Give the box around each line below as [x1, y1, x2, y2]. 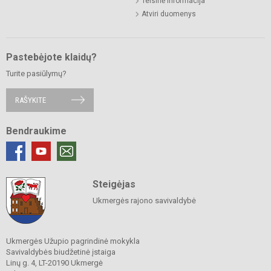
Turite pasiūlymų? [6, 68, 67, 78]
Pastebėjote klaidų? [6, 51, 97, 63]
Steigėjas [92, 178, 135, 190]
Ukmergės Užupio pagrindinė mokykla [6, 236, 140, 246]
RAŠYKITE [15, 95, 46, 105]
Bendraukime [6, 125, 67, 137]
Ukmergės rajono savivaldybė [92, 195, 196, 205]
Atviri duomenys [142, 9, 196, 18]
